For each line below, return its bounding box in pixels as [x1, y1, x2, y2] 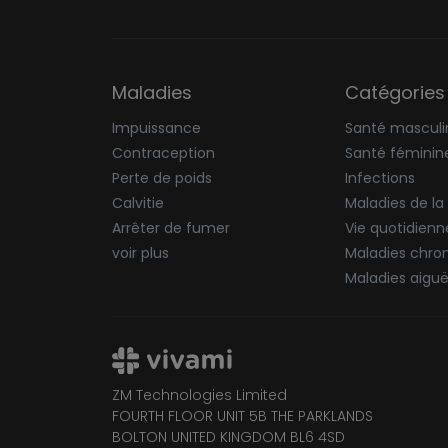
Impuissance [112, 118, 201, 139]
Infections [344, 168, 415, 189]
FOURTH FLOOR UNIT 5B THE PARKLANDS [112, 405, 373, 426]
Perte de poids [112, 168, 212, 189]
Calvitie [112, 193, 164, 214]
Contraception [112, 143, 215, 164]
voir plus [112, 243, 169, 264]
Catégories [344, 80, 445, 106]
